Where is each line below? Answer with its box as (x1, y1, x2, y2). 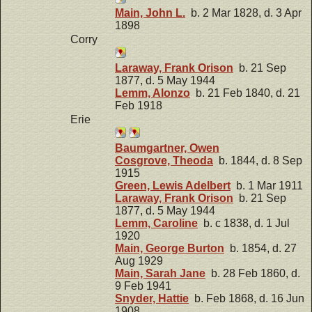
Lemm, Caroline (115, 217, 198, 229)
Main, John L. (115, 7, 185, 19)
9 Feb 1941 (115, 279, 171, 292)
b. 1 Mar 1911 (231, 179, 303, 192)
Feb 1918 (115, 99, 162, 111)
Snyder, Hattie (115, 292, 189, 304)
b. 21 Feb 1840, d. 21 (190, 86, 300, 99)
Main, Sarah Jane (115, 267, 205, 279)
